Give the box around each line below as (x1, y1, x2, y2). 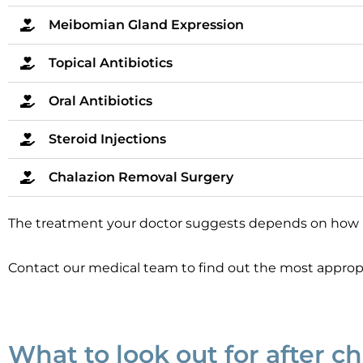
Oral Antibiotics (49, 93, 152, 109)
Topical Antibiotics (49, 55, 173, 71)
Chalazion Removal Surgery (49, 169, 233, 186)
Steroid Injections (49, 131, 166, 147)
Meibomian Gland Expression (49, 17, 244, 33)
